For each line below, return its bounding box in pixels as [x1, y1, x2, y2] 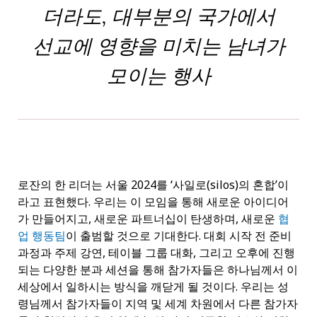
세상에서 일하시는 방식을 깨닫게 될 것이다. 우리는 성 [18, 278, 289, 294]
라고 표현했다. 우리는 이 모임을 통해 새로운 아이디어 [18, 193, 289, 209]
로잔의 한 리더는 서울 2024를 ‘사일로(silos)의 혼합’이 [18, 176, 289, 192]
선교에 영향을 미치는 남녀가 [32, 33, 285, 59]
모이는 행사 [106, 62, 211, 88]
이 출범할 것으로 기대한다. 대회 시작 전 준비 [66, 227, 292, 243]
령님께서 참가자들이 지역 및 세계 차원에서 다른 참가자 [18, 295, 298, 311]
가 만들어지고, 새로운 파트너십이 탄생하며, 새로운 [18, 210, 278, 226]
